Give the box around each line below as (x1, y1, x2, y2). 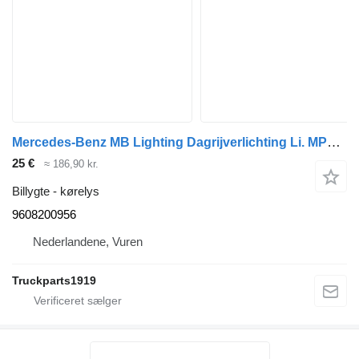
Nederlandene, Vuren (33, 234, 143, 248)
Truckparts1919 (12, 273, 96, 287)
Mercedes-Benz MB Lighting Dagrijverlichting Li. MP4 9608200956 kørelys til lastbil (327, 135, 341, 151)
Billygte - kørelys (12, 184, 99, 198)
